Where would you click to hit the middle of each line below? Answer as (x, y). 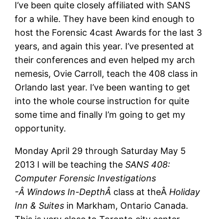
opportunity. (41, 129)
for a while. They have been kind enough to (105, 19)
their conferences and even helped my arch (105, 60)
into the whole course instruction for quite (102, 101)
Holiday (185, 192)
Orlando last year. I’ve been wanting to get (103, 88)
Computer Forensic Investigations (86, 178)
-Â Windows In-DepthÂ (64, 192)
